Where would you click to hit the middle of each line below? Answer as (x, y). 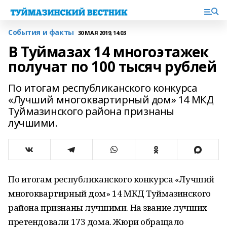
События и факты (41, 32)
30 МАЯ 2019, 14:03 (102, 32)
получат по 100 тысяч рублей (112, 66)
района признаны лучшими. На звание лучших (108, 207)
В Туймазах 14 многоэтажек (108, 52)
